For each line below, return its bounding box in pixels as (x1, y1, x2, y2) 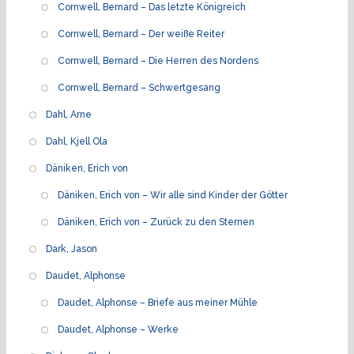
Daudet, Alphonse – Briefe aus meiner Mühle (58, 296, 258, 308)
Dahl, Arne (46, 108, 92, 120)
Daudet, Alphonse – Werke (58, 323, 179, 335)
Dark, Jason (46, 243, 97, 254)
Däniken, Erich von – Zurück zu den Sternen (58, 216, 254, 228)
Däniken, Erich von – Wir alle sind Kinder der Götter (58, 189, 288, 201)
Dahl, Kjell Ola (46, 135, 107, 147)
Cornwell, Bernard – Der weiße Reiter (58, 28, 224, 40)
